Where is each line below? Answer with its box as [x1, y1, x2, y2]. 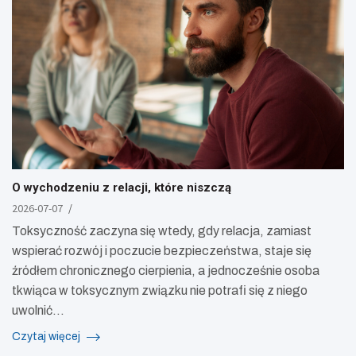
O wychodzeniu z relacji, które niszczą [12, 180, 231, 195]
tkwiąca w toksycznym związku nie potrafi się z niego [12, 283, 308, 297]
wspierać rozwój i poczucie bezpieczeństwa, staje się [12, 243, 311, 257]
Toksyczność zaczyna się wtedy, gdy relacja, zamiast [12, 223, 311, 238]
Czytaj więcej [12, 330, 83, 342]
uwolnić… [12, 303, 64, 317]
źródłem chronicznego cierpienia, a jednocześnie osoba [12, 263, 319, 277]
